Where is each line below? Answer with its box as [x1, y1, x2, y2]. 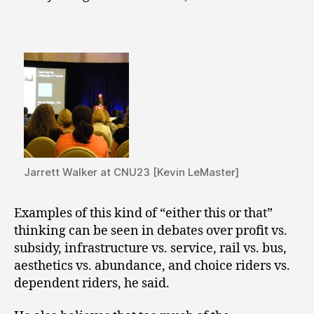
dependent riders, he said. [14, 275, 170, 292]
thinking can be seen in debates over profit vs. [14, 222, 287, 239]
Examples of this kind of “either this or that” [14, 205, 273, 221]
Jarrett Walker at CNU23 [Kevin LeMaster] [24, 165, 240, 179]
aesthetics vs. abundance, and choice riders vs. [14, 257, 290, 274]
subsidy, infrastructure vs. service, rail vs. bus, [14, 240, 287, 257]
